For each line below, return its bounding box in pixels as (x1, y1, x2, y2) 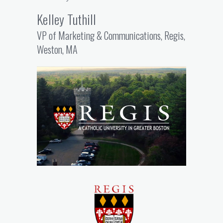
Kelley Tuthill (37, 9, 97, 29)
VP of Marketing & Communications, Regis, (37, 28, 185, 43)
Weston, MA (37, 42, 78, 57)
